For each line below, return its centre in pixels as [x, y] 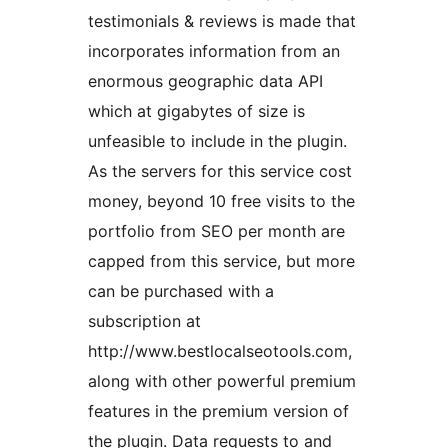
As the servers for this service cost [220, 171]
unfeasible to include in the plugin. [217, 141]
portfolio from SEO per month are [216, 231]
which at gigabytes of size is [196, 111]
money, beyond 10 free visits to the [221, 201]
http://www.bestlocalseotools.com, [220, 351]
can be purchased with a [181, 291]
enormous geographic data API [205, 81]
